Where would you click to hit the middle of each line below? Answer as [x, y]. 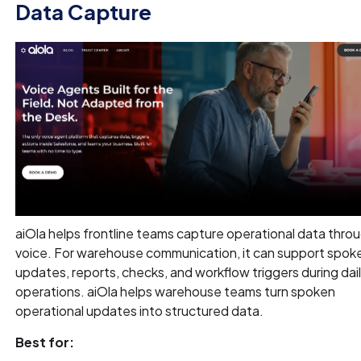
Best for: [45, 342]
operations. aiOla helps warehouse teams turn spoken [176, 292]
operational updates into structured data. [140, 311]
